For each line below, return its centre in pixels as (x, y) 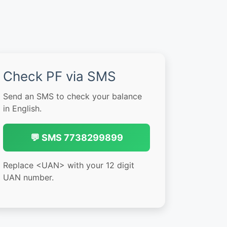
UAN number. (28, 178)
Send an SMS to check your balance (72, 97)
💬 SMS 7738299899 (77, 138)
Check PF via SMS (60, 77)
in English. (22, 109)
